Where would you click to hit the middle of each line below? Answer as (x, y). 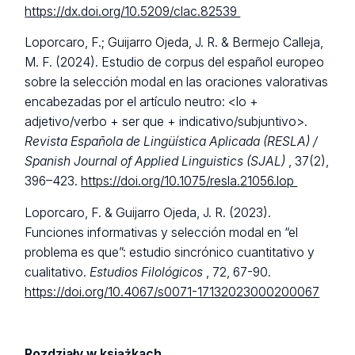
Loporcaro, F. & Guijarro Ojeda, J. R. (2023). (148, 212)
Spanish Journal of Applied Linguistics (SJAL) (155, 162)
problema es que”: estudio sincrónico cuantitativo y (170, 252)
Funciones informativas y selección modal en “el (162, 232)
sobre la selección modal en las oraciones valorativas (177, 82)
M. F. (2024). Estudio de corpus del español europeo (175, 63)
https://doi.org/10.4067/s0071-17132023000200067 (172, 292)
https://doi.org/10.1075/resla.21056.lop (189, 181)
